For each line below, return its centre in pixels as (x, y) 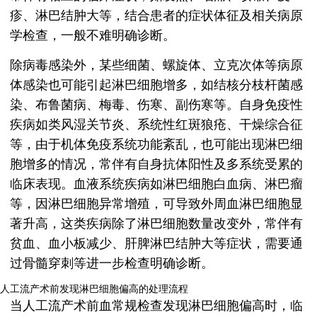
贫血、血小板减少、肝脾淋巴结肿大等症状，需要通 (156, 244)
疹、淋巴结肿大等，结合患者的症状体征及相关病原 (156, 16)
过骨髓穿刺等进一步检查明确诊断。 (112, 264)
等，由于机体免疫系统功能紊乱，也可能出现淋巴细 (156, 145)
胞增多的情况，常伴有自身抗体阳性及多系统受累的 (156, 165)
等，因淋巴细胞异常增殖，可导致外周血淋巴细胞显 (156, 204)
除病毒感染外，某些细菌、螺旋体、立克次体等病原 (156, 65)
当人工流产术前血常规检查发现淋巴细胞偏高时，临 (156, 306)
